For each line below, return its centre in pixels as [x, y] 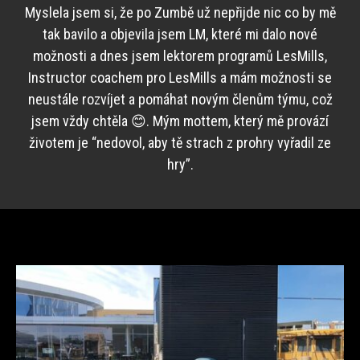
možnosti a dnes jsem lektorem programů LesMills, [180, 56]
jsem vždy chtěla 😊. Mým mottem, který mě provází [180, 121]
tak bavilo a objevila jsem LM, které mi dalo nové [180, 34]
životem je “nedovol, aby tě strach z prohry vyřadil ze [180, 143]
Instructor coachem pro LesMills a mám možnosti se [180, 78]
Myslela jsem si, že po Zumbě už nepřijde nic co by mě [180, 12]
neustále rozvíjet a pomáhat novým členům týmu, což [180, 99]
